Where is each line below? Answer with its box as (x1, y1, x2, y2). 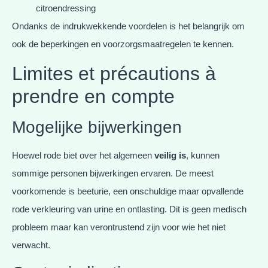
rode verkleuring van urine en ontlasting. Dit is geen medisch (12, 203, 246, 214)
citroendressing (36, 3, 96, 14)
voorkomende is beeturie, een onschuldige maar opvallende (12, 185, 243, 196)
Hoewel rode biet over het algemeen (12, 150, 154, 160)
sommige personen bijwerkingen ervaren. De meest (12, 167, 214, 178)
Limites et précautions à (12, 62, 216, 84)
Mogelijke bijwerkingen (12, 117, 182, 136)
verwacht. (12, 239, 50, 250)
